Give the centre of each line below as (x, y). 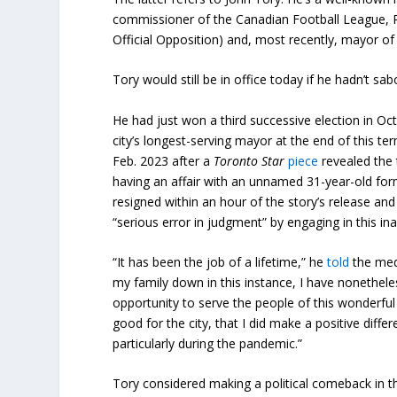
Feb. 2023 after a (163, 160)
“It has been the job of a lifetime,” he (220, 262)
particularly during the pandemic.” (208, 344)
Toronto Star (249, 160)
